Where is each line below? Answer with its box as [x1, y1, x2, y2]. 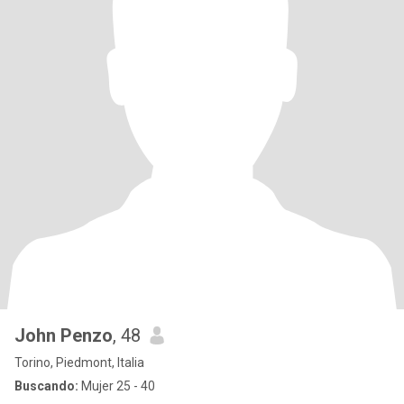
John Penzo [14, 325, 113, 346]
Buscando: [14, 379, 78, 393]
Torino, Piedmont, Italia [14, 355, 144, 370]
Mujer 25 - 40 [78, 379, 155, 393]
